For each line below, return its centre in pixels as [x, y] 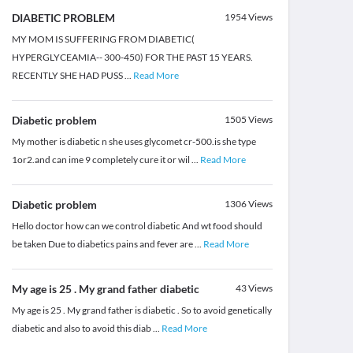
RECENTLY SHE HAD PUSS [68, 76]
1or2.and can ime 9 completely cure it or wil [101, 160]
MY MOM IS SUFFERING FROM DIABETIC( [103, 39]
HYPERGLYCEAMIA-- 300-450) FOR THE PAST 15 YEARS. [132, 58]
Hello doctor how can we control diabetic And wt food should [137, 226]
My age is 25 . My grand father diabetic [105, 289]
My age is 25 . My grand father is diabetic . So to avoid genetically [141, 310]
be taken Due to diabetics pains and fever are [103, 244]
